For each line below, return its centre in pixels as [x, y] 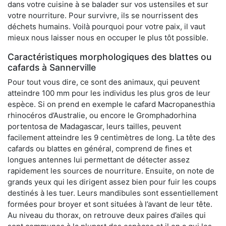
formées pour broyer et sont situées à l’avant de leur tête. [110, 204]
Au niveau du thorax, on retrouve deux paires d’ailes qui [107, 215]
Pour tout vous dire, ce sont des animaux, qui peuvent [104, 82]
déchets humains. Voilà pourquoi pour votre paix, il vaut [106, 26]
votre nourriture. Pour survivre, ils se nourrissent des [103, 15]
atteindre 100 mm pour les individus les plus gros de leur [109, 93]
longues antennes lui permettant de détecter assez [99, 159]
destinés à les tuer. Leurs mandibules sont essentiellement [113, 193]
